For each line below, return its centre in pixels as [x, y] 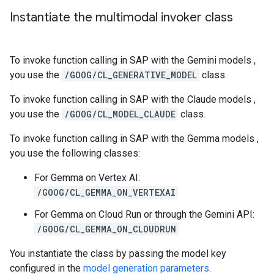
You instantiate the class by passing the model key [118, 254]
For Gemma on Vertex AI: [87, 178]
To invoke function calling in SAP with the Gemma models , [134, 139]
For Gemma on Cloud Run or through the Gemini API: [144, 215]
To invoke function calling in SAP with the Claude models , [133, 100]
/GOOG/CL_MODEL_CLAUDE [120, 114]
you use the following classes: [75, 154]
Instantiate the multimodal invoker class [121, 18]
